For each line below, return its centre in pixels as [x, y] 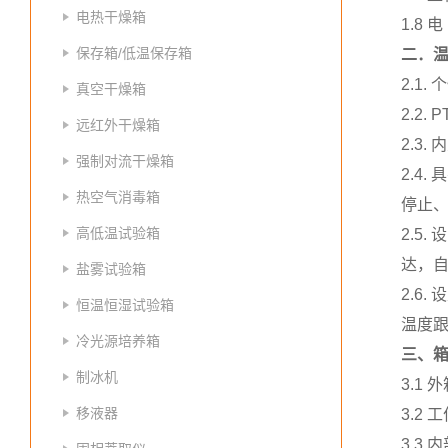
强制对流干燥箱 [125, 161]
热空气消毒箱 [118, 197]
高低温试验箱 [118, 233]
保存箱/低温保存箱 [134, 53]
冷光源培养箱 [118, 341]
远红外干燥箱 [118, 125]
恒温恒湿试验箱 [125, 305]
